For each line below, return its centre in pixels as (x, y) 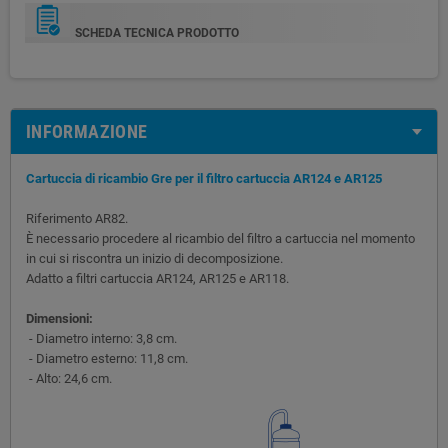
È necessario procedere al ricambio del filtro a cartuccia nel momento (220, 238)
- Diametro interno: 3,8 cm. (101, 338)
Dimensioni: (59, 318)
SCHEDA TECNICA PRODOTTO (157, 32)
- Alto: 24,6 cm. (69, 378)
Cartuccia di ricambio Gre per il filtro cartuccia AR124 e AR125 (204, 178)
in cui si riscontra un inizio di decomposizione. (154, 258)
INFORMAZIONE (87, 131)
